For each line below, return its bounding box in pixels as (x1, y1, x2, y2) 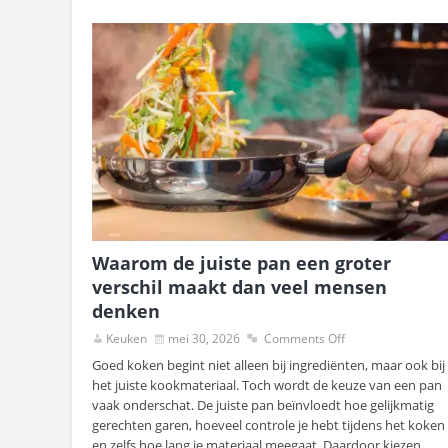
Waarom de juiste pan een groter (92, 251, 391, 276)
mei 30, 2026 (168, 330, 240, 348)
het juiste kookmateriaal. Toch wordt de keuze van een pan (92, 376, 442, 395)
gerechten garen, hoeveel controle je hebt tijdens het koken (92, 416, 445, 435)
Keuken (106, 330, 147, 348)
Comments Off (264, 330, 345, 348)
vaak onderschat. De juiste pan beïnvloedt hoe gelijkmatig (92, 396, 434, 415)
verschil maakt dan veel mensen (92, 275, 387, 300)
